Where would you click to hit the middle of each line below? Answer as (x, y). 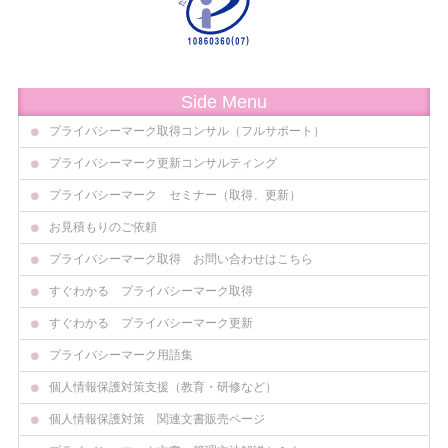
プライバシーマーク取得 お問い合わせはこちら (180, 259)
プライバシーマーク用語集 (120, 355)
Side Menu (224, 102)
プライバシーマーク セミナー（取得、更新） (174, 195)
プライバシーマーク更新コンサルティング (162, 163)
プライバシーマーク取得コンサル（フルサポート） (186, 131)
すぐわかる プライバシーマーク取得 (150, 291)
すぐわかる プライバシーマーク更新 (150, 323)
